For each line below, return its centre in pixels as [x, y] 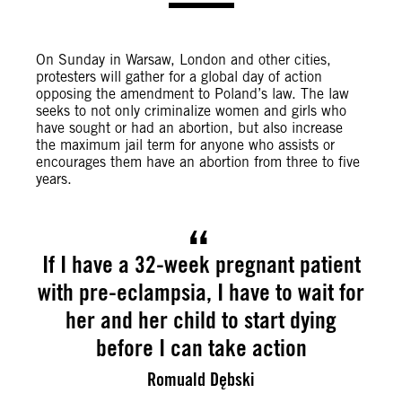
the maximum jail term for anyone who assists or [185, 145]
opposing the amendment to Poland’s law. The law [192, 94]
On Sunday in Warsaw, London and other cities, [184, 60]
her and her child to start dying [201, 319]
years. [54, 179]
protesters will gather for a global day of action [179, 77]
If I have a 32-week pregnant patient [201, 264]
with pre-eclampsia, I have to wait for [201, 292]
